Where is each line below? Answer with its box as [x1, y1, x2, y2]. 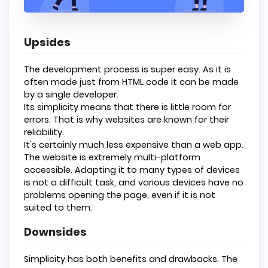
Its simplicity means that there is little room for [24, 100, 231, 113]
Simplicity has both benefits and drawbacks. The [24, 252, 237, 265]
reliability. [24, 126, 64, 138]
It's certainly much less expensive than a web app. [24, 138, 243, 151]
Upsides [24, 34, 71, 50]
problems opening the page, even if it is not [24, 188, 215, 201]
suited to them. [24, 201, 92, 214]
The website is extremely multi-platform [24, 151, 200, 163]
